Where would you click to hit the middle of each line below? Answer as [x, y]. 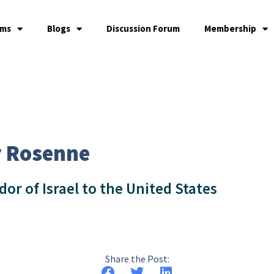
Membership [230, 28]
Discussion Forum [143, 28]
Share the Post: [137, 259]
